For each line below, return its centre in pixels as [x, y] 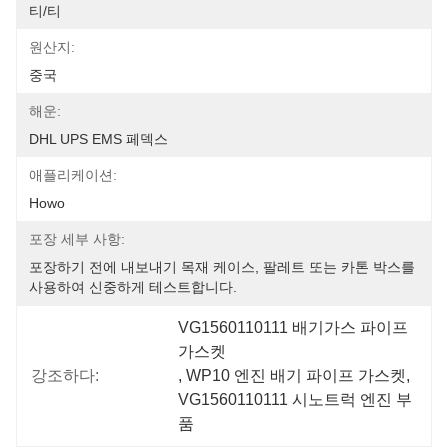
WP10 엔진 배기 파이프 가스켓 [296, 375]
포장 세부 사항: [77, 239]
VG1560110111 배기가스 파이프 [293, 327]
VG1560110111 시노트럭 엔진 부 [295, 399]
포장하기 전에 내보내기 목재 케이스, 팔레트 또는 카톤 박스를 [222, 267]
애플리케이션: [73, 175]
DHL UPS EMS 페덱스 [98, 139]
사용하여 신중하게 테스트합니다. [133, 287]
